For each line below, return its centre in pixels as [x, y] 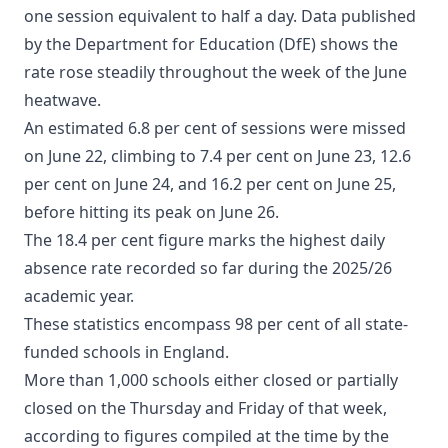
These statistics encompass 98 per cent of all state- [216, 324]
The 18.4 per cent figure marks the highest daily [204, 240]
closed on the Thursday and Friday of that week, [205, 408]
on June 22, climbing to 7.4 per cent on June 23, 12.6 [217, 156]
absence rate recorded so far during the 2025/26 [208, 268]
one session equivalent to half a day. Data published [220, 16]
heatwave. [62, 100]
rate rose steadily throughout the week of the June [215, 72]
